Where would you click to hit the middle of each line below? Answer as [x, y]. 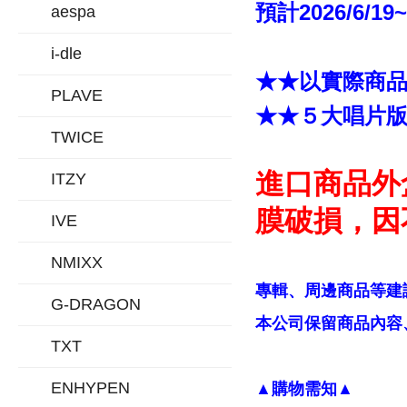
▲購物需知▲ [304, 389]
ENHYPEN [90, 388]
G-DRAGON [96, 304]
